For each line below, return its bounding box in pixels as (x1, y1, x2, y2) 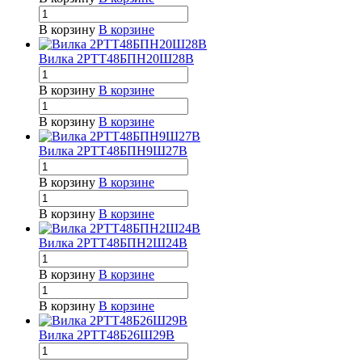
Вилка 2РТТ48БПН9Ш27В (39, 144, 187, 158)
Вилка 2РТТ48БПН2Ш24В (39, 236, 187, 250)
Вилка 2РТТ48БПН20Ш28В (39, 52, 194, 66)
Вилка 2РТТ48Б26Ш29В (39, 328, 175, 343)
